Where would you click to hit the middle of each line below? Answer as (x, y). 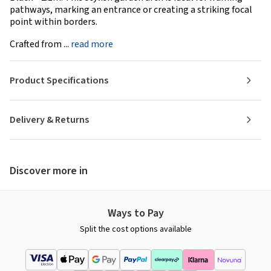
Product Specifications (59, 80)
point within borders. (54, 21)
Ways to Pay (135, 213)
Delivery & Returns (49, 119)
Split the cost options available (135, 229)
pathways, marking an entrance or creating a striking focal (131, 9)
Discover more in (49, 171)
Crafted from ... (40, 44)
